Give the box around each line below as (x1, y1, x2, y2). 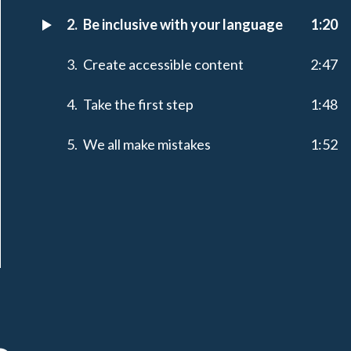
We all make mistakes (83, 136, 211, 154)
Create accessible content (83, 56, 244, 74)
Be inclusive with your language (83, 16, 283, 34)
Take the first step (83, 96, 194, 114)
